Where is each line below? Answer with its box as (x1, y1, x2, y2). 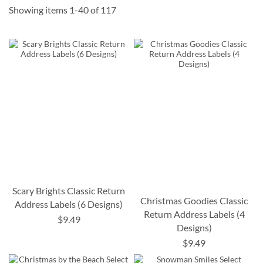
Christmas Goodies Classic (140, 195, 248, 207)
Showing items (9, 4, 69, 16)
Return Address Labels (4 (143, 208, 245, 220)
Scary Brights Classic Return (12, 185, 126, 197)
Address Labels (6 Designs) (15, 198, 123, 210)
